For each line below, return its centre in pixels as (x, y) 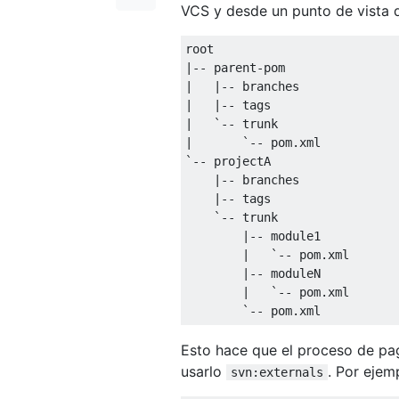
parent (232, 67)
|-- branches (242, 179)
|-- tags (228, 198)
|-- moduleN (253, 273)
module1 (292, 236)
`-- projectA (228, 161)
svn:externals (277, 372)
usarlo (204, 371)
